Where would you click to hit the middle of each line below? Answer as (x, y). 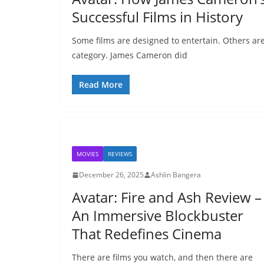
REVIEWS (120, 154)
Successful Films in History (157, 17)
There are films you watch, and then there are (162, 257)
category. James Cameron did (130, 55)
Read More (101, 85)
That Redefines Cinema (147, 234)
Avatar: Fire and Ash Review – (167, 197)
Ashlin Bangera (176, 175)
